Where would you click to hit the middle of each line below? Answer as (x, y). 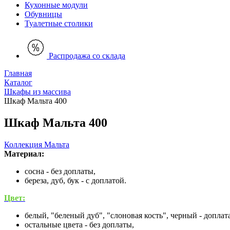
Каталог (18, 82)
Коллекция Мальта (37, 144)
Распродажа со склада (87, 56)
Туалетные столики (59, 23)
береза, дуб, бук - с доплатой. (75, 180)
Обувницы (43, 14)
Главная (18, 73)
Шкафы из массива (37, 92)
